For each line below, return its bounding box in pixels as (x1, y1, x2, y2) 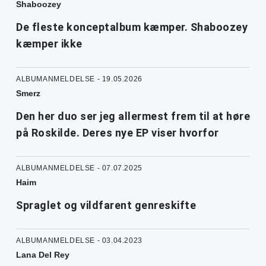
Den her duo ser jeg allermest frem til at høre (16, 110, 250, 123)
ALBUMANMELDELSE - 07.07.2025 (16, 164, 142, 173)
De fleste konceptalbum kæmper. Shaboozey (16, 21, 248, 34)
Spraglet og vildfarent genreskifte (16, 199, 196, 212)
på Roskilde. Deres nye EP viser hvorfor (16, 126, 219, 140)
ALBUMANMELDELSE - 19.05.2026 (16, 75, 142, 84)
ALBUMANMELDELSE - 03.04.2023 (16, 236, 142, 245)
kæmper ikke (16, 37, 83, 50)
